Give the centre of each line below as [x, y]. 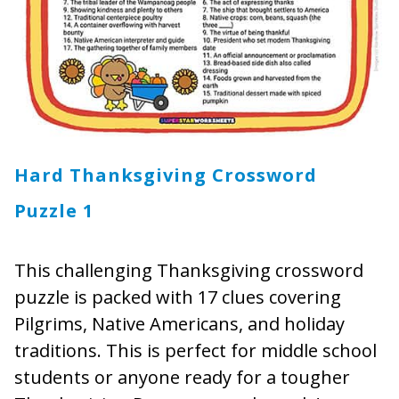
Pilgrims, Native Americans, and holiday [179, 324]
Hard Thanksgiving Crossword [166, 175]
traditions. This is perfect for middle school [195, 351]
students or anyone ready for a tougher [182, 378]
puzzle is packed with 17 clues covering [178, 297]
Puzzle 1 [54, 211]
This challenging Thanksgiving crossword [189, 271]
